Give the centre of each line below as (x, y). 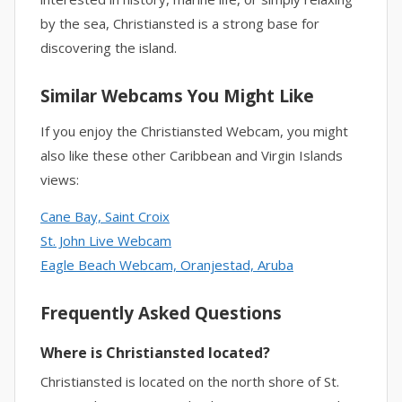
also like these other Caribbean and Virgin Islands (192, 155)
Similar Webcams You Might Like (177, 96)
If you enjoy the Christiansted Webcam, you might (194, 131)
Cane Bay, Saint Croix (105, 216)
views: (60, 179)
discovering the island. (109, 48)
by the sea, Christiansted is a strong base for (180, 23)
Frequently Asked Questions (161, 313)
